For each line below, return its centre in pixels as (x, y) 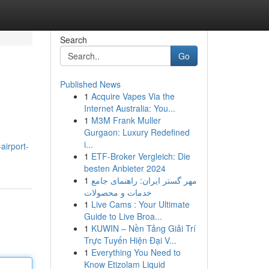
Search (73, 40)
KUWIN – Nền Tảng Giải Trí (143, 228)
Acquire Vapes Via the (133, 96)
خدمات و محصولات (118, 192)
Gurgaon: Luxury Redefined (137, 132)
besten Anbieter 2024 (125, 168)
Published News (90, 84)
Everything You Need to (136, 252)
